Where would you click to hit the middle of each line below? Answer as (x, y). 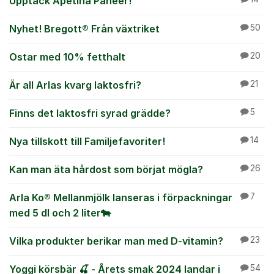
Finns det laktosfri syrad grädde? (90, 113)
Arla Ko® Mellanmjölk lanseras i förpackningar (121, 198)
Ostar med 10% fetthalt (67, 57)
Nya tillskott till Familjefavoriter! (87, 141)
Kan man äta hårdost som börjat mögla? (106, 169)
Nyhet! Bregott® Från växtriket (84, 29)
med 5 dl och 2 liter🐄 (60, 213)
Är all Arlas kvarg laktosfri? (75, 85)
